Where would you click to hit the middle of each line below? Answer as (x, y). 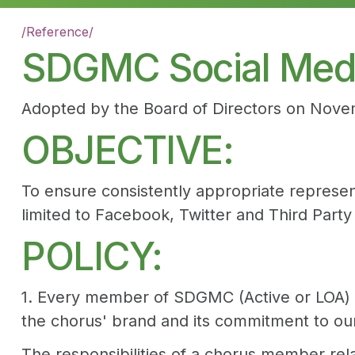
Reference (57, 32)
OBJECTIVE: (127, 150)
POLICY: (92, 256)
